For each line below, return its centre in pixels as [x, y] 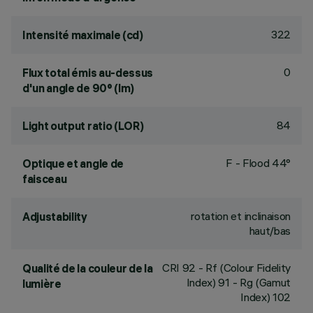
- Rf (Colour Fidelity [243, 268]
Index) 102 [265, 297]
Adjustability [55, 217]
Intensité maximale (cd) [83, 35]
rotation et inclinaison [241, 216]
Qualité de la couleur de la [88, 268]
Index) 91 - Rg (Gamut [238, 282]
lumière [42, 284]
